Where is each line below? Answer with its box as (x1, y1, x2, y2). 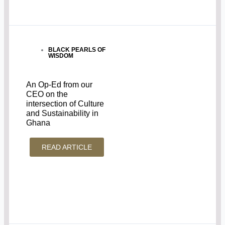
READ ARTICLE (42, 143, 92, 151)
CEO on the (26, 90, 68, 98)
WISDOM (48, 52, 74, 60)
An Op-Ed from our (26, 80, 93, 89)
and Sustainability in (26, 109, 99, 118)
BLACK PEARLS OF (48, 46, 106, 54)
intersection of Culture (26, 99, 104, 108)
